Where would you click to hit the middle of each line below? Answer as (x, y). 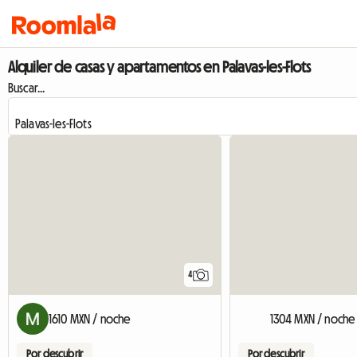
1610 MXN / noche (90, 319)
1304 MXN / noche (312, 319)
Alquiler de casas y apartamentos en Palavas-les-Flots (159, 67)
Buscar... (27, 88)
